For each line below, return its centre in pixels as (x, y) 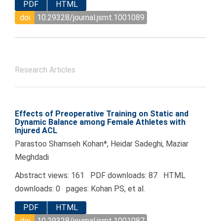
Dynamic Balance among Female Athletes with (100, 122)
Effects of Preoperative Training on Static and (102, 114)
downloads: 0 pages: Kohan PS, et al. (80, 189)
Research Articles (45, 70)
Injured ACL (36, 131)
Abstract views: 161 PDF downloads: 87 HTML (100, 176)
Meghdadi (32, 157)
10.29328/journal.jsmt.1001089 (91, 18)
